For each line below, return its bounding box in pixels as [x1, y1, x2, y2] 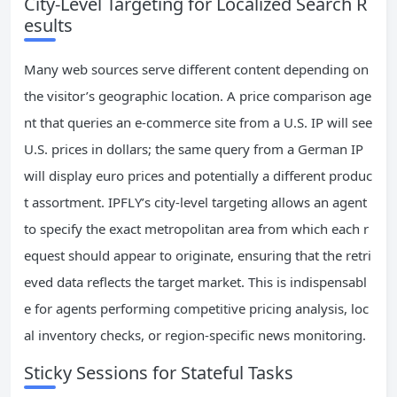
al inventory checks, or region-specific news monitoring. [24, 326, 366, 345]
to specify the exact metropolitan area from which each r [24, 220, 369, 238]
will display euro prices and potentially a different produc [24, 167, 372, 185]
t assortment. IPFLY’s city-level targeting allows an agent [24, 193, 367, 212]
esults [24, 13, 73, 38]
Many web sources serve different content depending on [24, 60, 369, 79]
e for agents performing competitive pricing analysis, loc [24, 300, 369, 318]
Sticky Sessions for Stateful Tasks [24, 361, 293, 385]
